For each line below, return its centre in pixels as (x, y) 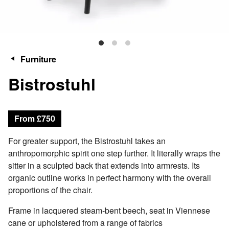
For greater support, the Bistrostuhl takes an (87, 141)
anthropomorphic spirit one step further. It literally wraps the (114, 153)
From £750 (35, 118)
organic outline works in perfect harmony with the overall (110, 178)
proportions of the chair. (50, 190)
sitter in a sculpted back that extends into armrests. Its (104, 165)
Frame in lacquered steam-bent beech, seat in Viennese (109, 210)
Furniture (38, 59)
